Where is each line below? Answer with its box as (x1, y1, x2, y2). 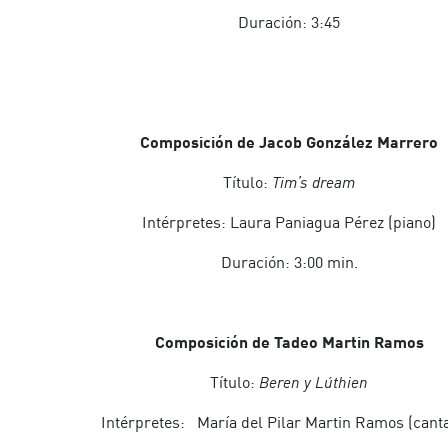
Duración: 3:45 (238, 12, 340, 32)
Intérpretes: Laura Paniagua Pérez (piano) (142, 212, 436, 232)
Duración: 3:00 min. (220, 252, 358, 272)
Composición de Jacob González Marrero (140, 132, 438, 151)
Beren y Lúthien (259, 372, 368, 392)
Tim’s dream (272, 172, 355, 192)
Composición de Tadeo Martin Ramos (154, 332, 424, 351)
